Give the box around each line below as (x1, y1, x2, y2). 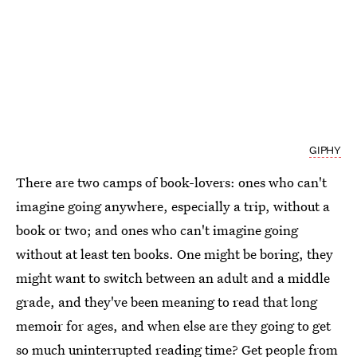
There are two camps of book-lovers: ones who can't (16, 173, 327, 192)
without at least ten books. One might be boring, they (16, 245, 333, 264)
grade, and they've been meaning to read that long (16, 292, 317, 312)
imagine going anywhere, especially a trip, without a (16, 197, 330, 216)
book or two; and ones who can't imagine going (16, 221, 298, 240)
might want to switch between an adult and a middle (16, 269, 330, 288)
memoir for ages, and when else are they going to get (16, 316, 331, 335)
